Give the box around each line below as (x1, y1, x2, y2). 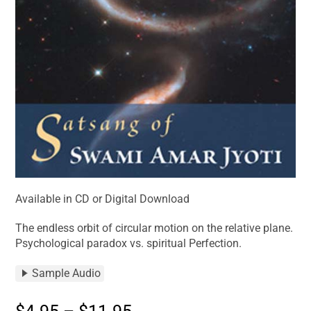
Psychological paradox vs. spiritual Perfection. (15, 237, 242, 251)
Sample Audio (32, 267, 101, 280)
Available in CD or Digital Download (15, 192, 190, 206)
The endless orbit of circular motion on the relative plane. (15, 221, 294, 235)
